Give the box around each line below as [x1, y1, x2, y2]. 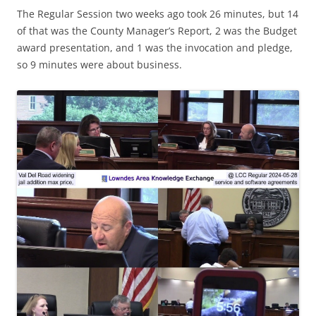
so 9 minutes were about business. [17, 58, 182, 71]
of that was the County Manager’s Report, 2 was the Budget [17, 24, 297, 37]
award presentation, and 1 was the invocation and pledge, [17, 41, 293, 54]
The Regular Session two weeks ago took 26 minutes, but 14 [17, 7, 298, 20]
